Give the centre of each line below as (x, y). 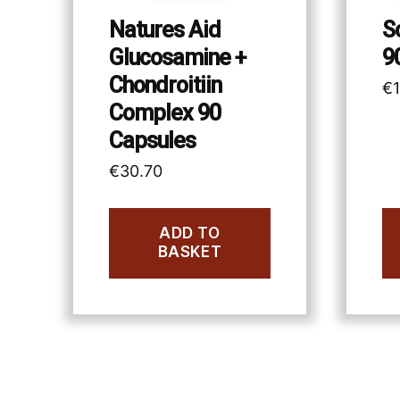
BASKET (190, 252)
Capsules (152, 141)
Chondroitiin (165, 86)
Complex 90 (165, 113)
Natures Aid (165, 30)
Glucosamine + (177, 58)
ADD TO (190, 233)
